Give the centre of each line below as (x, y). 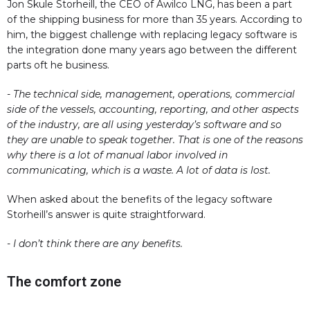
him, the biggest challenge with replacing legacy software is (152, 35)
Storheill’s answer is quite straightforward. (109, 215)
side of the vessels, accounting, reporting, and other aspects (153, 110)
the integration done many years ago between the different (152, 50)
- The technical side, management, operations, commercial (151, 94)
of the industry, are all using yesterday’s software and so (144, 125)
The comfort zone (64, 282)
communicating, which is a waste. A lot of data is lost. (139, 171)
